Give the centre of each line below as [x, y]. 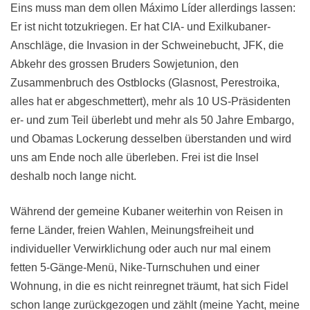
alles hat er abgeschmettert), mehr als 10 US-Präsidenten [151, 102]
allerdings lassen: [252, 8]
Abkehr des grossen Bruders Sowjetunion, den [125, 64]
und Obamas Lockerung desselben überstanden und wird [151, 139]
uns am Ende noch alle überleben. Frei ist [114, 158]
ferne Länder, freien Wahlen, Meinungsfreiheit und [132, 230]
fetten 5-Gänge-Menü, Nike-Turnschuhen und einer [135, 268]
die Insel [238, 158]
